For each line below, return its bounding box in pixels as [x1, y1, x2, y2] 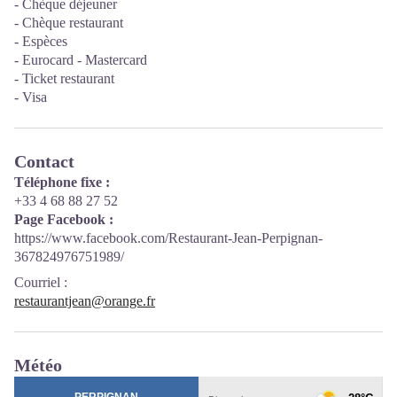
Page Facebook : [14, 212, 113, 227]
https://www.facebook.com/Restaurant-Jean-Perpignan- [14, 230, 323, 245]
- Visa [14, 90, 47, 105]
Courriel [14, 275, 60, 290]
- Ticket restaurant [14, 71, 114, 86]
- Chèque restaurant [14, 15, 123, 30]
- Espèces [14, 34, 67, 49]
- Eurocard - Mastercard [14, 52, 147, 67]
